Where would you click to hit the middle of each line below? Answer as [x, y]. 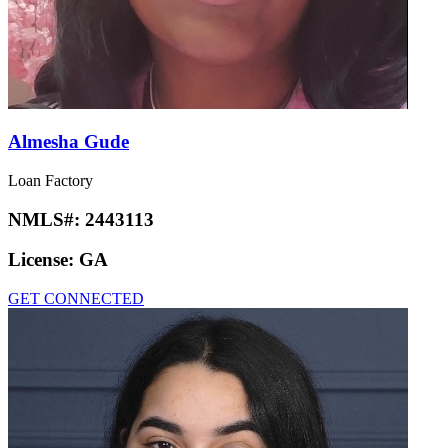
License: [43, 260]
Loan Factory [50, 180]
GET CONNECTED [76, 299]
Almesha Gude [68, 142]
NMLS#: [46, 219]
